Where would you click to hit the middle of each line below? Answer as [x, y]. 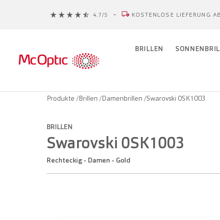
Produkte [61, 98]
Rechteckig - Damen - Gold [91, 160]
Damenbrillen [123, 98]
